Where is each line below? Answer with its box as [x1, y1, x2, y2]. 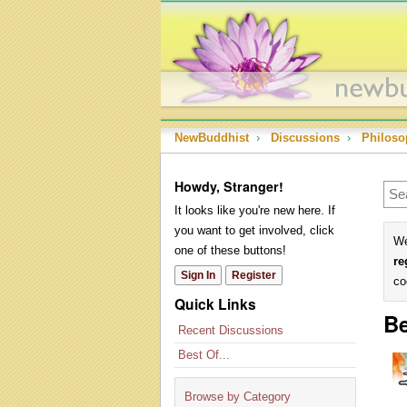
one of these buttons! [174, 243, 286, 257]
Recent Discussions [178, 323, 283, 337]
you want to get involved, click [174, 223, 334, 237]
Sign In [181, 269, 215, 282]
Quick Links [174, 293, 256, 314]
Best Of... [178, 348, 230, 362]
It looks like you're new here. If [174, 203, 335, 217]
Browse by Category [184, 390, 291, 403]
